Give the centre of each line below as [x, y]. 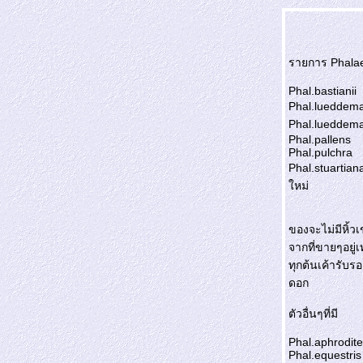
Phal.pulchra [320, 152]
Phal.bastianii [322, 91]
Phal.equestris [325, 355]
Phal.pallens [320, 139]
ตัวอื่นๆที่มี [313, 314]
